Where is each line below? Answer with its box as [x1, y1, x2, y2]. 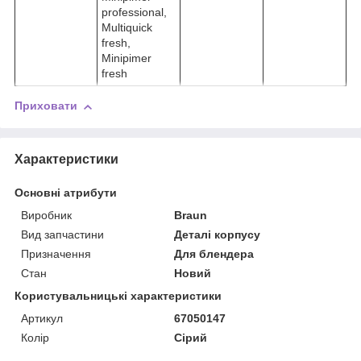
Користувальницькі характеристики [15, 288, 222, 302]
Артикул [21, 311, 63, 325]
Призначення [21, 247, 91, 260]
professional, [102, 6, 167, 19]
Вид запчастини [21, 227, 104, 241]
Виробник [21, 208, 72, 222]
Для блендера [174, 247, 255, 260]
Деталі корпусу [174, 227, 261, 241]
